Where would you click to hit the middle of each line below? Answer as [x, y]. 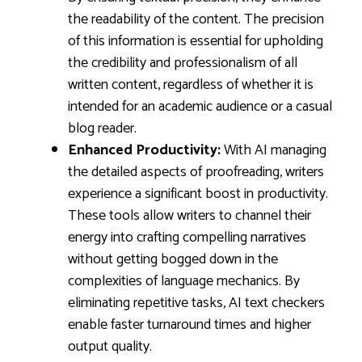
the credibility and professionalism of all [183, 63]
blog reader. [102, 128]
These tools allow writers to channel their [189, 216]
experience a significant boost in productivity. [198, 194]
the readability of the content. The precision [196, 19]
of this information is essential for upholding [196, 41]
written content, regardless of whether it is [191, 85]
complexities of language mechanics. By [184, 281]
